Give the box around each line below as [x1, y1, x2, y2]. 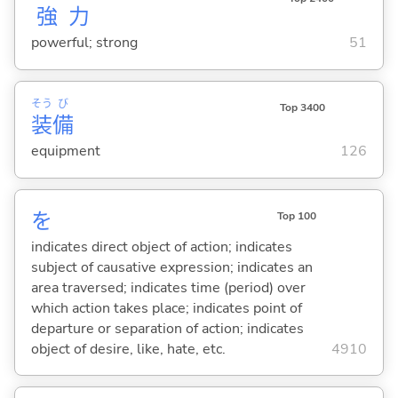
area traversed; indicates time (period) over [30, 277, 306, 298]
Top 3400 [279, 99, 325, 115]
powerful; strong [30, 33, 138, 53]
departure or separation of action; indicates [30, 318, 304, 338]
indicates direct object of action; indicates [30, 236, 292, 257]
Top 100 [276, 208, 316, 223]
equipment [30, 141, 100, 162]
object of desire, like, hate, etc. [30, 338, 226, 359]
